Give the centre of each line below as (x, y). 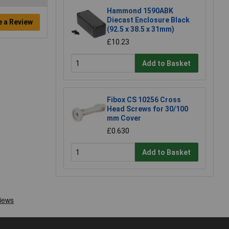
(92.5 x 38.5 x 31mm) (141, 29)
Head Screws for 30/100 (147, 109)
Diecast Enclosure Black (148, 20)
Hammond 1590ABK (140, 11)
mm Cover (124, 118)
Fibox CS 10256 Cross (144, 100)
